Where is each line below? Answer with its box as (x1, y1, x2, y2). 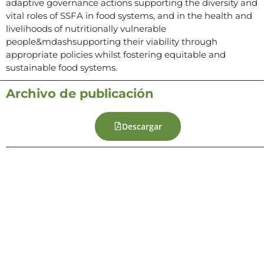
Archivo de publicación (6, 85, 154, 101)
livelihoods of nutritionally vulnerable (6, 22, 166, 34)
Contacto (111, 243, 153, 257)
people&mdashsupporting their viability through (6, 35, 217, 47)
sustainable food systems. (6, 61, 117, 73)
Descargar (122, 120, 162, 132)
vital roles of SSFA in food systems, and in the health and (6, 9, 252, 21)
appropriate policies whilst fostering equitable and (6, 48, 226, 60)
